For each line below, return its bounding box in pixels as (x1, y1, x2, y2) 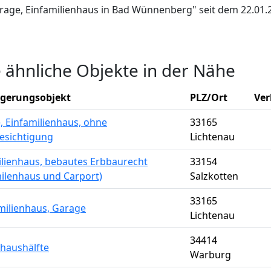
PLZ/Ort (190, 91, 227, 104)
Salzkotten (190, 169, 238, 183)
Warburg (190, 248, 231, 261)
